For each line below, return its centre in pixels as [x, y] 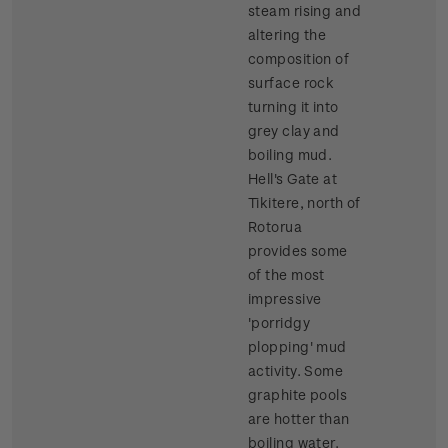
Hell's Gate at [293, 179]
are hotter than [299, 419]
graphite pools [298, 395]
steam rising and [304, 11]
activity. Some [296, 371]
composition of [299, 59]
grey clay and [294, 131]
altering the [287, 35]
